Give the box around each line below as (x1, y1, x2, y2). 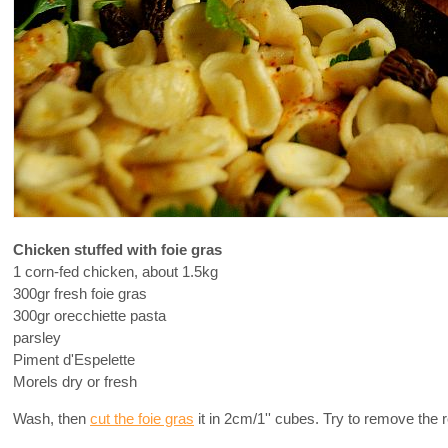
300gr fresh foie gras (13, 285, 147, 302)
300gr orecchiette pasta (13, 307, 166, 324)
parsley (13, 329, 61, 346)
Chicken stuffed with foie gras (13, 241, 222, 258)
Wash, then (13, 410, 90, 427)
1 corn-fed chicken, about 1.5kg (13, 263, 218, 280)
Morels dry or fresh (13, 373, 137, 390)
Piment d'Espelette (13, 351, 135, 368)
